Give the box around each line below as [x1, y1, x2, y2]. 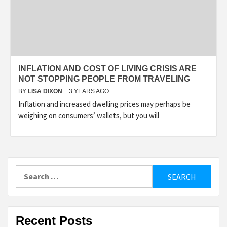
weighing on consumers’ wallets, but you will [18, 110, 159, 120]
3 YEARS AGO [69, 88, 109, 95]
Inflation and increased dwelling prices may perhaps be [18, 99, 191, 109]
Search [15, 166, 41, 176]
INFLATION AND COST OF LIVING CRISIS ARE [18, 64, 197, 73]
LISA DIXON [28, 88, 64, 95]
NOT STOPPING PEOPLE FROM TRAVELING [18, 74, 190, 83]
